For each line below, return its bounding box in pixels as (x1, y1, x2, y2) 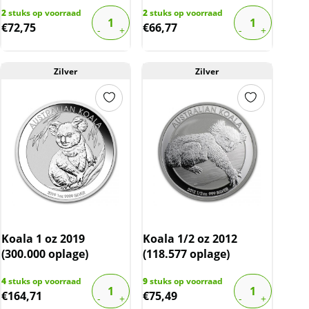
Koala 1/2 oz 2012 (143, 230, 238, 246)
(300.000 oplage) (1, 246, 88, 261)
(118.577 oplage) (143, 246, 230, 261)
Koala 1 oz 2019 (1, 230, 85, 246)
